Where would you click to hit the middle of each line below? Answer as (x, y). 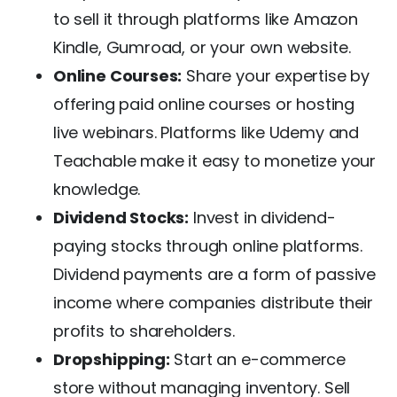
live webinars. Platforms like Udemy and (206, 132)
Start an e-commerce (258, 359)
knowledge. (97, 189)
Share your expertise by (276, 75)
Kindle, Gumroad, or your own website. (202, 47)
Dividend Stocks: (121, 217)
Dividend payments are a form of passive (214, 274)
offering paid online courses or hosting (204, 104)
